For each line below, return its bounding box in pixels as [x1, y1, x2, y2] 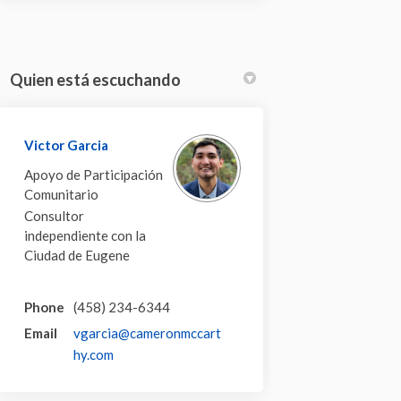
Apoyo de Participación [24, 166, 164, 183]
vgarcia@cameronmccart [73, 324, 222, 341]
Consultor [24, 207, 85, 224]
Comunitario [24, 185, 99, 202]
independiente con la [24, 226, 147, 243]
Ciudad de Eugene [24, 246, 131, 263]
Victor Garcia [24, 136, 109, 153]
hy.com [73, 346, 115, 363]
